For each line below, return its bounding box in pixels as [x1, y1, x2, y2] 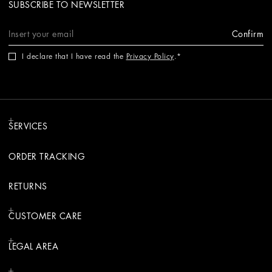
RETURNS [8, 182, 47, 191]
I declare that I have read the [22, 52, 126, 60]
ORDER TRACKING [8, 152, 84, 161]
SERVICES [8, 121, 47, 131]
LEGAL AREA [8, 242, 58, 251]
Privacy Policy [126, 52, 174, 60]
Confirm [231, 29, 263, 38]
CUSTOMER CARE [8, 211, 82, 220]
